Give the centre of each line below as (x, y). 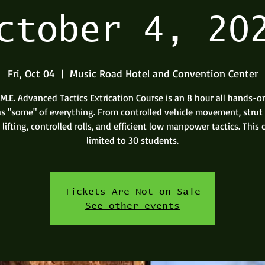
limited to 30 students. (132, 140)
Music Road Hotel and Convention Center (164, 73)
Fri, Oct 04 (31, 73)
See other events (132, 206)
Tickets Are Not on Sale (132, 192)
